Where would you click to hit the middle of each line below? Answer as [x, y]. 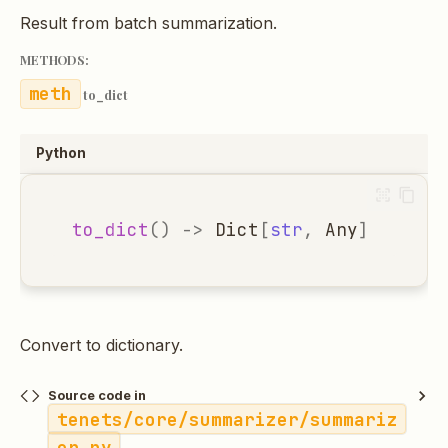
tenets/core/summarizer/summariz [227, 419]
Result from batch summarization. [148, 23]
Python [61, 152]
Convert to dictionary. [101, 344]
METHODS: [54, 60]
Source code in [97, 395]
